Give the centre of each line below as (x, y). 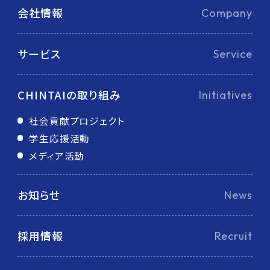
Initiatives (226, 95)
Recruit (234, 236)
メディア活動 (57, 155)
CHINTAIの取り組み (69, 94)
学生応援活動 (59, 138)
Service (233, 54)
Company (227, 13)
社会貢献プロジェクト (77, 120)
